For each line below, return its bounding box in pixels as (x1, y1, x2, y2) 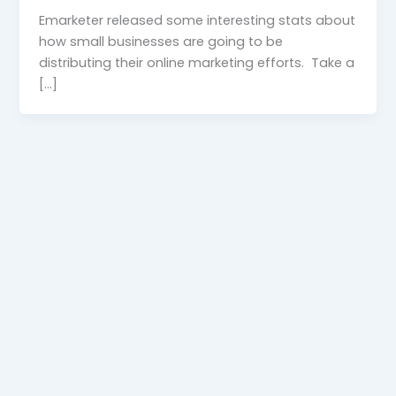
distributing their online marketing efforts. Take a (39, 53, 355, 72)
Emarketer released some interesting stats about (39, 11, 356, 29)
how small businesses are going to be (39, 32, 284, 50)
